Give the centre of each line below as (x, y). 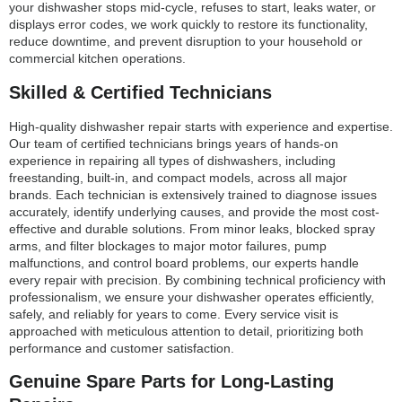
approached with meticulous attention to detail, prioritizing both (186, 331)
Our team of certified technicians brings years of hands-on (174, 143)
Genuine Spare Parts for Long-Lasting (171, 382)
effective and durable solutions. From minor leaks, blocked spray (192, 228)
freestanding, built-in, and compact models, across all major (178, 177)
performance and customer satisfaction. (122, 348)
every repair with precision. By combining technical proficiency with (197, 280)
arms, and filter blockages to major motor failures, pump (168, 245)
